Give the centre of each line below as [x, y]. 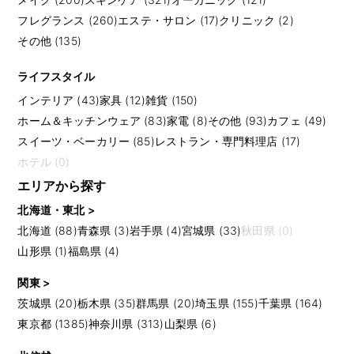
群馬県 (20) [166, 303]
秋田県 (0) [267, 230]
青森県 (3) [103, 230]
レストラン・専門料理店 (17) [228, 141]
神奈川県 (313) [126, 324]
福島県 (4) [94, 250]
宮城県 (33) [211, 230]
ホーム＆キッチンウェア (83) [92, 120]
